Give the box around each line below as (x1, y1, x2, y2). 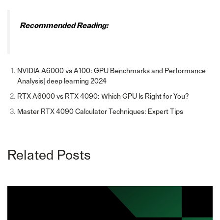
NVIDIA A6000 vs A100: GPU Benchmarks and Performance (17, 67, 206, 75)
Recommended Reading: (19, 22, 108, 30)
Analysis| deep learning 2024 (17, 78, 107, 85)
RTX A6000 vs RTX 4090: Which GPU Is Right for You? (17, 93, 189, 101)
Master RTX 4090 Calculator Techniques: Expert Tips (17, 108, 183, 116)
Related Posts (7, 149, 91, 163)
